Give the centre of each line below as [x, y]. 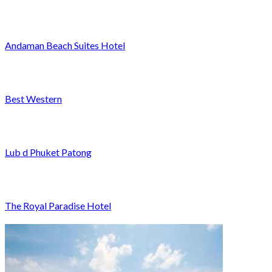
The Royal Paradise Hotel [58, 205]
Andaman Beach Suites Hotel [65, 45]
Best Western [33, 98]
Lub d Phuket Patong [48, 152]
